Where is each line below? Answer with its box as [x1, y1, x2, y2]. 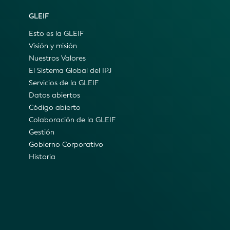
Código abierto [29, 102, 81, 112]
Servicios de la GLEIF [29, 78, 99, 88]
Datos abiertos [29, 90, 80, 100]
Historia [29, 151, 55, 162]
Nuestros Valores [29, 53, 86, 63]
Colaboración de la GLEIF [29, 114, 116, 125]
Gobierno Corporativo [29, 139, 103, 149]
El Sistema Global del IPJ [29, 65, 111, 75]
